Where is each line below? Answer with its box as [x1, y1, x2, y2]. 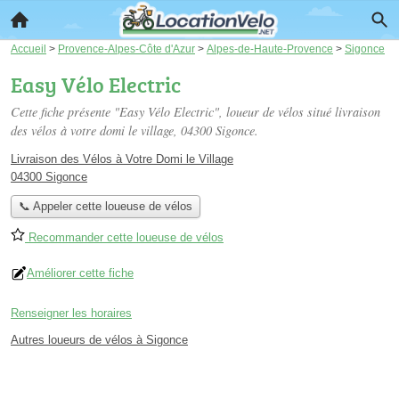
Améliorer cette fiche [27, 266, 134, 281]
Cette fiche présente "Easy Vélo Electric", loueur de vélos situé [11, 103, 335, 120]
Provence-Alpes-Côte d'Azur [58, 43, 195, 54]
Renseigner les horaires [11, 306, 132, 321]
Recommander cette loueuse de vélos [25, 231, 224, 245]
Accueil [11, 43, 46, 54]
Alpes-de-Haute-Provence [207, 43, 333, 54]
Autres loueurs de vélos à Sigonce [11, 333, 188, 347]
